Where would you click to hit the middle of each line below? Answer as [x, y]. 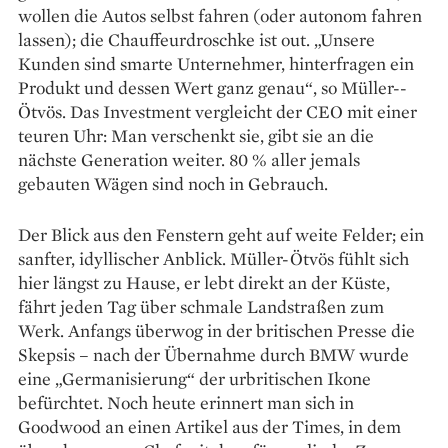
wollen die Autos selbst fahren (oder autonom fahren [220, 15]
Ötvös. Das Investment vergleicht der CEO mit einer [217, 111]
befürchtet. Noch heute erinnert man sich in [186, 402]
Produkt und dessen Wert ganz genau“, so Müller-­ [212, 87]
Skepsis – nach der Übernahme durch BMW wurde [213, 354]
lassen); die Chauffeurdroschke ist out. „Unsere [196, 39]
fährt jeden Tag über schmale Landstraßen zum [201, 306]
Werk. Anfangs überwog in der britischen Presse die [216, 330]
